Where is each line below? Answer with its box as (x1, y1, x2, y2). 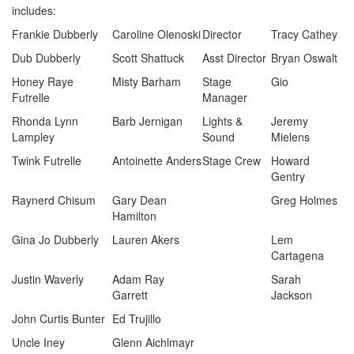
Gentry (271, 168, 305, 184)
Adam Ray (112, 271, 164, 287)
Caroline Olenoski (112, 26, 201, 42)
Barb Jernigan (112, 113, 183, 129)
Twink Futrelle (12, 153, 81, 168)
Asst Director (202, 50, 266, 66)
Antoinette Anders (112, 153, 201, 168)
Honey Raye (12, 73, 73, 89)
